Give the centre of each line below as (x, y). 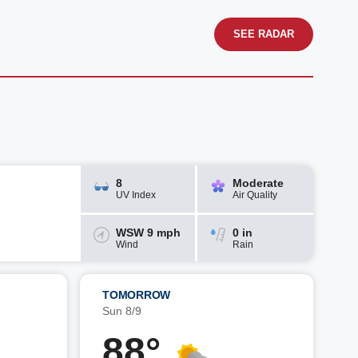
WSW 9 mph (149, 232)
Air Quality (255, 195)
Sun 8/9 (122, 311)
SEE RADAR (264, 34)
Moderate (258, 183)
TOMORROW (136, 295)
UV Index (136, 195)
